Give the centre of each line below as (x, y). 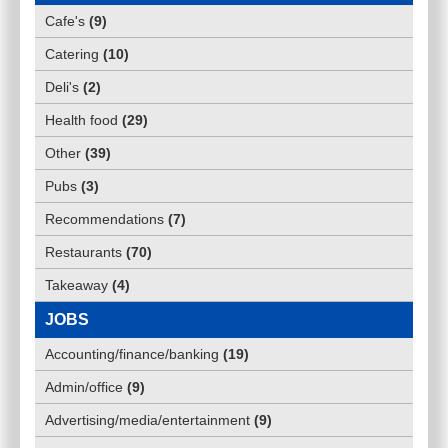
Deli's (62, 87)
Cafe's (65, 21)
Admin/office (84, 387)
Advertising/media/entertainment (147, 420)
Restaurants (83, 252)
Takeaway (76, 285)
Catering (72, 54)
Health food (81, 120)
